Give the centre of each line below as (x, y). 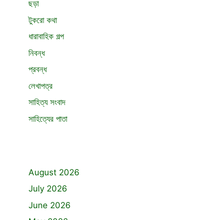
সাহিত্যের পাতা (48, 119)
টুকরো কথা (43, 20)
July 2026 (48, 189)
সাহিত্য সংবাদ (47, 102)
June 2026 (50, 205)
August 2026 (54, 172)
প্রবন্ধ (38, 69)
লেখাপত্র (41, 86)
